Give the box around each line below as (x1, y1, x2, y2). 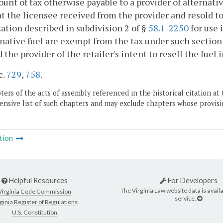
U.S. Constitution (12, 208, 57, 216)
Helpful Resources (7, 176, 68, 185)
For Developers (166, 176, 218, 185)
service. (175, 194, 197, 202)
